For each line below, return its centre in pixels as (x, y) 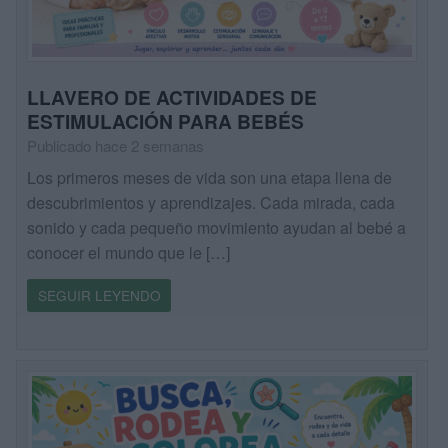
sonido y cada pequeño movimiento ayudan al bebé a (217, 228)
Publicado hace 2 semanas (116, 145)
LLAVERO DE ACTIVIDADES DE (172, 96)
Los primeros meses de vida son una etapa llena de (210, 178)
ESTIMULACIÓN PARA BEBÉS (166, 120)
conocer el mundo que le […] (129, 253)
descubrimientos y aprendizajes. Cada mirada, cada (211, 203)
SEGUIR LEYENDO (99, 295)
